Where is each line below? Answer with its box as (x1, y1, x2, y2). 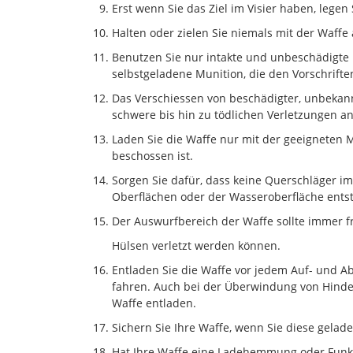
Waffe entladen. (112, 295, 196, 310)
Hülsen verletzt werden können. (112, 237, 281, 253)
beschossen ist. (112, 147, 193, 163)
